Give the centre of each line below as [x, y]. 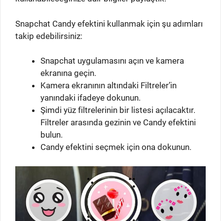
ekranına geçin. [68, 73]
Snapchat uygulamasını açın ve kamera [112, 61]
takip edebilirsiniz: [49, 36]
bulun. [52, 135]
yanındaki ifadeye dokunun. [91, 98]
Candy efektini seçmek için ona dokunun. [116, 147]
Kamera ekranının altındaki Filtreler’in [109, 86]
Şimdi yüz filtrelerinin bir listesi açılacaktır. [118, 110]
